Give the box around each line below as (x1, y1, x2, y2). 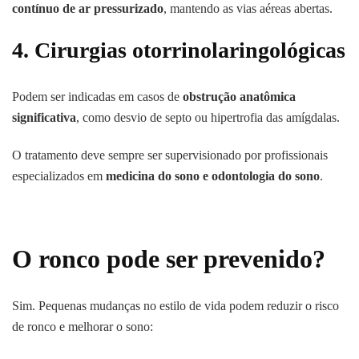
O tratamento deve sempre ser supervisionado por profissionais (12, 148, 328, 163)
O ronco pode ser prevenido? (12, 244, 325, 274)
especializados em (12, 169, 106, 184)
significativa (12, 111, 76, 125)
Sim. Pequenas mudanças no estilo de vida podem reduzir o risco (12, 298, 339, 313)
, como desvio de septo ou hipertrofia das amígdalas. (76, 111, 340, 125)
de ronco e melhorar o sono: (12, 319, 153, 333)
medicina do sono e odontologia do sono (106, 169, 320, 184)
